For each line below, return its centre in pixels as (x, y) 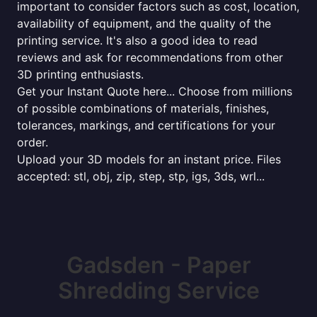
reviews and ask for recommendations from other (150, 57)
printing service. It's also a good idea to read (137, 40)
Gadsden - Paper (158, 265)
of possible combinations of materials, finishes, (143, 108)
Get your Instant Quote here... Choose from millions (155, 91)
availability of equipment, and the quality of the (144, 23)
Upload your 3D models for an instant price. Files (149, 159)
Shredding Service (158, 290)
